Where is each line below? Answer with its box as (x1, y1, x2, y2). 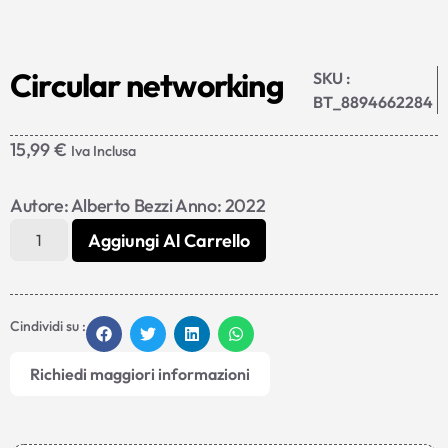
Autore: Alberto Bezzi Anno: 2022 (10, 193, 266, 217)
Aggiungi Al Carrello (88, 228, 251, 252)
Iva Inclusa (71, 141, 136, 160)
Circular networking (10, 64, 284, 105)
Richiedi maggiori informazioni (30, 363, 250, 384)
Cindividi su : (10, 316, 86, 335)
